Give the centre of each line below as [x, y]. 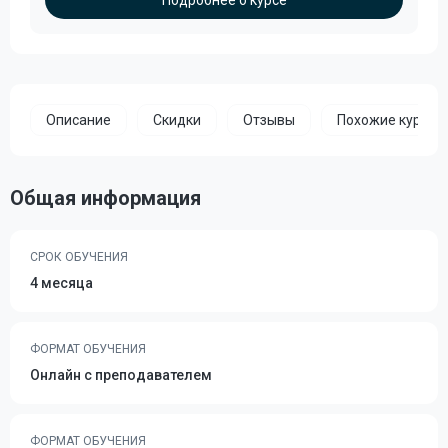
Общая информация [105, 198]
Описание [78, 120]
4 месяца [61, 283]
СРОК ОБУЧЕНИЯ [79, 257]
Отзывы [269, 120]
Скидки [177, 120]
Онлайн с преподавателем [121, 375]
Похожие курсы [387, 120]
